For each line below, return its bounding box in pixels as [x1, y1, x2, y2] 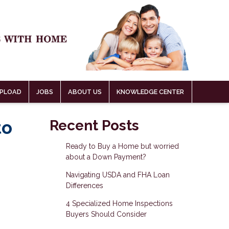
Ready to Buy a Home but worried [65, 142, 179, 151]
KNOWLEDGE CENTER [116, 88, 184, 96]
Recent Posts [50, 117, 139, 134]
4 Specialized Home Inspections [65, 199, 173, 208]
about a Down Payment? [65, 153, 146, 162]
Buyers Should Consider [65, 210, 147, 219]
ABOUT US [67, 88, 102, 96]
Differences [65, 181, 103, 190]
